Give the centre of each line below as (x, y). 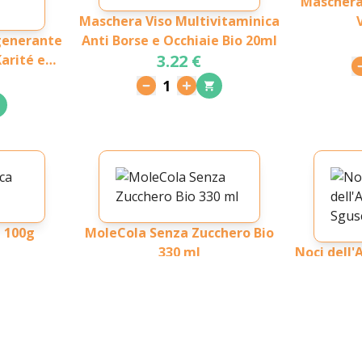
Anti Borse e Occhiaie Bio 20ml (179, 40)
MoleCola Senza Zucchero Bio (179, 233)
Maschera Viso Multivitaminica (179, 21)
